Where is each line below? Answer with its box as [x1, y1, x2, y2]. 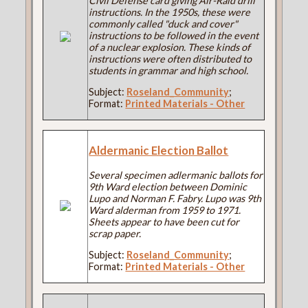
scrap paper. [89, 228, 142, 240]
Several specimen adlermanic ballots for [89, 169, 263, 181]
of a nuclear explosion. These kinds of [89, 41, 251, 53]
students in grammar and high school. [89, 64, 249, 76]
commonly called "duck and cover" [89, 17, 239, 30]
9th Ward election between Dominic [89, 181, 247, 193]
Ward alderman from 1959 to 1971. [89, 204, 241, 217]
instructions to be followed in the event [89, 29, 259, 41]
